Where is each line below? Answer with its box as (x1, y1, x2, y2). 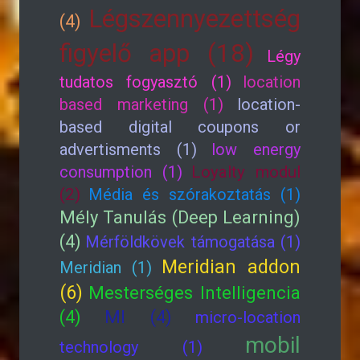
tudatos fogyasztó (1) (59, 72, 231, 92)
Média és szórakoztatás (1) (88, 185, 301, 204)
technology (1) (59, 337, 202, 357)
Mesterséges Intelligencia (88, 283, 301, 303)
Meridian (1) (59, 258, 153, 277)
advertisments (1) (59, 140, 197, 159)
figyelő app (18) (59, 39, 254, 68)
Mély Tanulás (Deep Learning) (59, 207, 301, 227)
